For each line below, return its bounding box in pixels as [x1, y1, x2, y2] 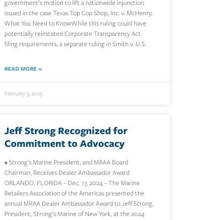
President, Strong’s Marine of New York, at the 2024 [4, 209, 145, 219]
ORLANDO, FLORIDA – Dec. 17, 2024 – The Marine [4, 178, 140, 188]
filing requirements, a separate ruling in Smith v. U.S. [4, 39, 147, 49]
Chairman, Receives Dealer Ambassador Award [4, 168, 130, 178]
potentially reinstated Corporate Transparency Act [4, 29, 141, 39]
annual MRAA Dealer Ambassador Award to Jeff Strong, [4, 199, 154, 209]
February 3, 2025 [4, 89, 43, 98]
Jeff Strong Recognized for [4, 123, 128, 138]
